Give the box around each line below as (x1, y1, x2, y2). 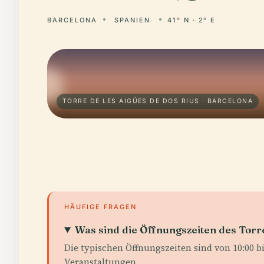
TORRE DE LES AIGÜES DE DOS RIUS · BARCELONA (62, 97, 253, 105)
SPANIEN (114, 16, 150, 24)
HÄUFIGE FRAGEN (64, 203, 137, 211)
